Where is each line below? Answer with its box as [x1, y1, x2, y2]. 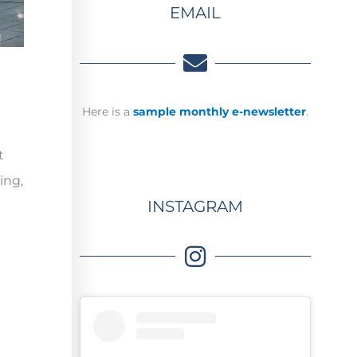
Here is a [81, 104, 133, 120]
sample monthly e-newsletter [132, 104, 306, 120]
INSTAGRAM [147, 196, 243, 216]
